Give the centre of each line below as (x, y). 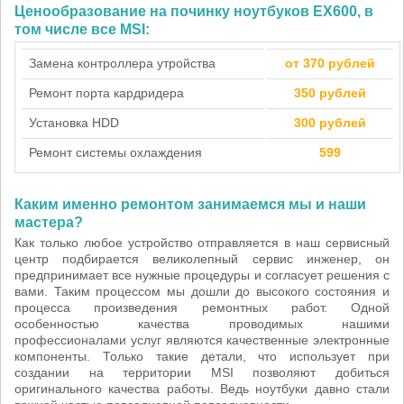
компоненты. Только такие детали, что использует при (202, 356)
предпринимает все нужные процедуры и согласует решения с (202, 275)
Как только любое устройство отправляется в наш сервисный (202, 243)
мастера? (49, 222)
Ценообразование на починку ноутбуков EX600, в (194, 11)
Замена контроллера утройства (122, 63)
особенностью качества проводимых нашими (202, 324)
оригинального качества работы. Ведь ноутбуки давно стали (202, 389)
